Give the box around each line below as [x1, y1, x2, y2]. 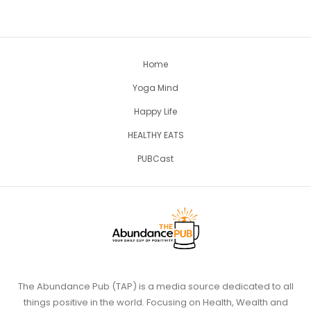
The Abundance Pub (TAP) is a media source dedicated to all [17, 279, 294, 293]
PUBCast [137, 153, 174, 165]
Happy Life [134, 106, 177, 118]
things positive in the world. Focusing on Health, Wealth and [23, 295, 288, 309]
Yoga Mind [133, 82, 178, 94]
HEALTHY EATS [127, 129, 184, 142]
